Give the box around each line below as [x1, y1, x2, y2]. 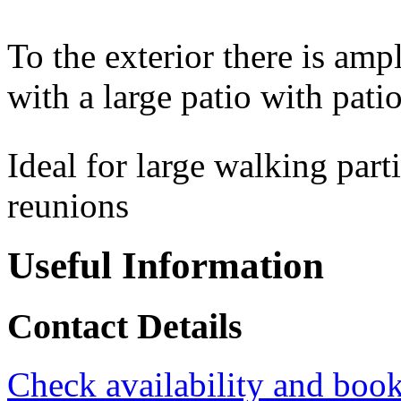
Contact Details [7, 306, 243, 347]
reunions [7, 186, 129, 226]
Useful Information [7, 244, 324, 287]
